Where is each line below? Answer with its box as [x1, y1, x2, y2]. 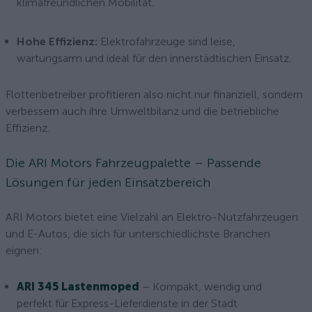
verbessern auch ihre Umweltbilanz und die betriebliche [6, 104, 279, 118]
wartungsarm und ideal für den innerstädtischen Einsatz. [17, 52, 291, 65]
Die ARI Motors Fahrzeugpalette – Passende [6, 155, 261, 171]
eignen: [6, 244, 42, 257]
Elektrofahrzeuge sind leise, [97, 35, 235, 48]
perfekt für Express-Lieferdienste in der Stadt [17, 297, 237, 310]
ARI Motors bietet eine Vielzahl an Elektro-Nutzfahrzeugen [6, 210, 298, 224]
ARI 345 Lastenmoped [17, 280, 139, 293]
